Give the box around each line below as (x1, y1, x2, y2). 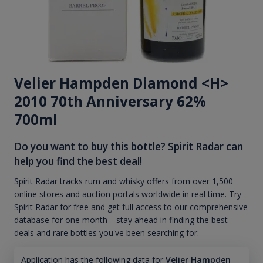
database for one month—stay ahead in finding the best (14, 214, 228, 226)
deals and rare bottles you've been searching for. (14, 227, 199, 239)
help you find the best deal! (14, 154, 142, 168)
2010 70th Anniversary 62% (14, 91, 206, 111)
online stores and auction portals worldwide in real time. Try (14, 188, 241, 200)
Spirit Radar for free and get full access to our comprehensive (14, 201, 248, 213)
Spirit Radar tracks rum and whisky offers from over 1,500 (14, 176, 233, 187)
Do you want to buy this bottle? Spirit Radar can (14, 139, 243, 153)
